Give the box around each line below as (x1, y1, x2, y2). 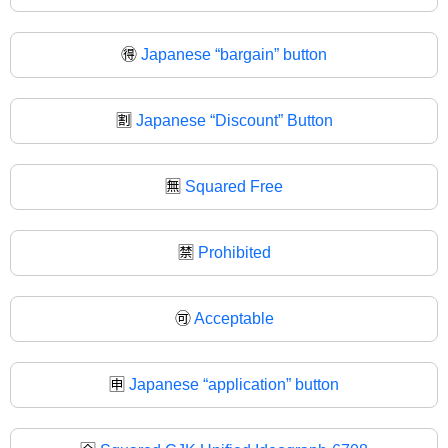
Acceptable (193, 309, 274, 327)
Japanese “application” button (129, 375, 339, 393)
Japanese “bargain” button (141, 45, 327, 63)
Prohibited (197, 243, 271, 261)
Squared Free (185, 177, 283, 195)
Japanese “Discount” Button (135, 111, 333, 129)
